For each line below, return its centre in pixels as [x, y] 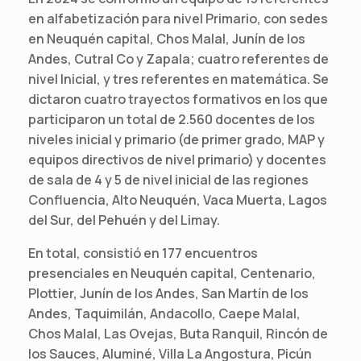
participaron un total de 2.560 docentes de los [172, 119]
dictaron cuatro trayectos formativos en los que [178, 99]
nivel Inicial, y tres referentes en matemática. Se [178, 79]
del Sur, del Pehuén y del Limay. [124, 220]
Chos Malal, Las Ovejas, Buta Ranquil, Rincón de [178, 333]
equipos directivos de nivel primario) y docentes [177, 159]
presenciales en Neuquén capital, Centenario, [172, 273]
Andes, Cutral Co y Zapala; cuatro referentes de [178, 58]
